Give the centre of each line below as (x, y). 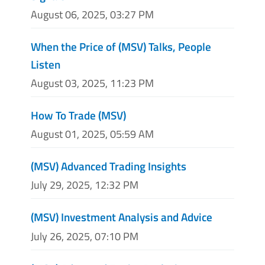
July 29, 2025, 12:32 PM (85, 185)
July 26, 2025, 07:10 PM (85, 236)
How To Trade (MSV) (78, 115)
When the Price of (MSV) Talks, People (121, 46)
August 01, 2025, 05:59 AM (92, 134)
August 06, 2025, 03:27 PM (92, 14)
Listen (46, 64)
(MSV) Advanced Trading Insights (109, 166)
